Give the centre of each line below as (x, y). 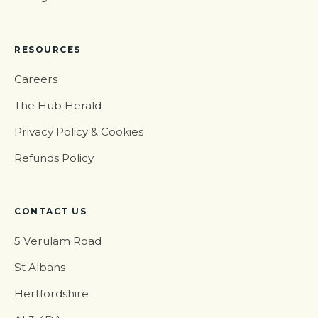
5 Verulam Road (58, 241)
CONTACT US (50, 212)
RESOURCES (48, 50)
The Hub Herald (58, 106)
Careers (36, 79)
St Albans (40, 268)
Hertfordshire (51, 294)
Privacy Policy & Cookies (79, 132)
